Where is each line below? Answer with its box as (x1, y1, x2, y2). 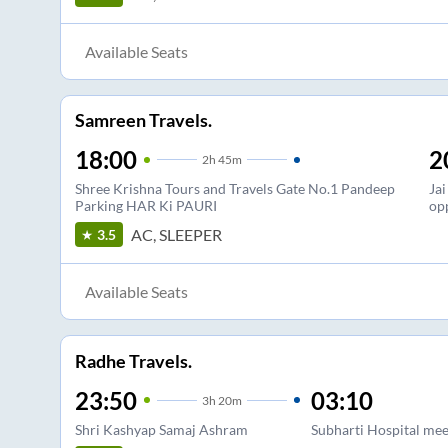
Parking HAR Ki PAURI (74, 197, 217, 215)
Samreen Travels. (74, 109, 212, 132)
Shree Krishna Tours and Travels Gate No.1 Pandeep (74, 180, 395, 198)
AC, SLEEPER (130, 224, 222, 244)
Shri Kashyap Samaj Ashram (74, 420, 248, 438)
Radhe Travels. (74, 349, 192, 372)
